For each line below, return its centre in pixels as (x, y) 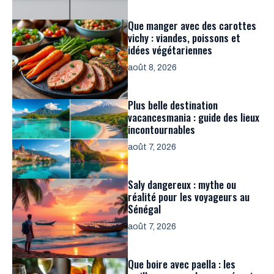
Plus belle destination (173, 105)
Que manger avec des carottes (192, 25)
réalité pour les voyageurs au (189, 196)
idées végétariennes (170, 50)
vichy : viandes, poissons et (184, 37)
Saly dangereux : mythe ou (182, 184)
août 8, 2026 (152, 67)
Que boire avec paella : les (182, 264)
